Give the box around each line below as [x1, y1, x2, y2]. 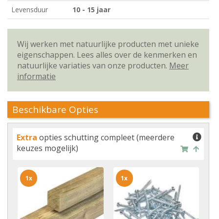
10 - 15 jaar [72, 5, 110, 14]
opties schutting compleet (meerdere [37, 132, 175, 143]
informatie [17, 71, 56, 82]
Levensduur [11, 5, 48, 14]
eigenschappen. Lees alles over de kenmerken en [17, 49, 197, 60]
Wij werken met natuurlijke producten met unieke [17, 39, 199, 49]
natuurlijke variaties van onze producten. [17, 60, 169, 71]
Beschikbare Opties [12, 103, 98, 116]
